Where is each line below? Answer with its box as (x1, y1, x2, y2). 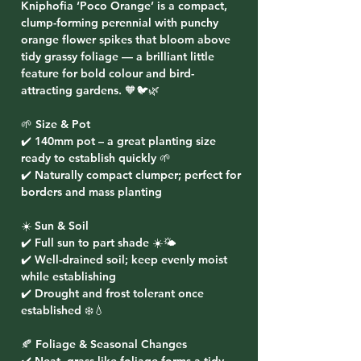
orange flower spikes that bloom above (21, 32, 230, 47)
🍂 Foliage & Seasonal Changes (21, 337, 187, 351)
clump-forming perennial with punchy (21, 15, 218, 30)
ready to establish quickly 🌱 (21, 151, 171, 165)
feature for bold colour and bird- (21, 66, 194, 81)
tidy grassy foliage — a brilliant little (21, 49, 214, 64)
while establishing (21, 269, 116, 284)
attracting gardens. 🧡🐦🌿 (21, 83, 160, 98)
